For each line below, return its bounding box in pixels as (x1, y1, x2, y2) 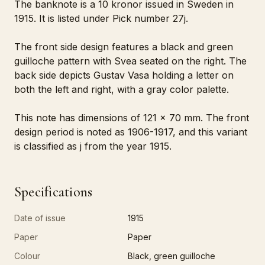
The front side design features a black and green (14, 41, 233, 53)
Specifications (14, 183, 93, 201)
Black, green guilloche (128, 251, 215, 261)
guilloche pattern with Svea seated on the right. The (14, 55, 247, 67)
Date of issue (14, 213, 66, 223)
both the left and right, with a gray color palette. (14, 83, 229, 95)
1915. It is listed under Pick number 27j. (14, 12, 188, 24)
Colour (14, 251, 40, 261)
